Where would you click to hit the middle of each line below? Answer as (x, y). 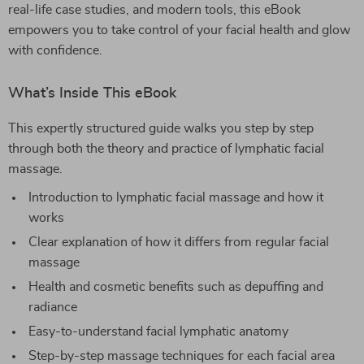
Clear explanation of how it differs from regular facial (179, 242)
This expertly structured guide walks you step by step (161, 128)
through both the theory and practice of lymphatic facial (166, 149)
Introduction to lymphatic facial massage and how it (176, 197)
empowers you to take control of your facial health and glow (179, 30)
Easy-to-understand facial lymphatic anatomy (158, 331)
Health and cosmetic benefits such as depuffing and (176, 287)
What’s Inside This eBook (92, 93)
